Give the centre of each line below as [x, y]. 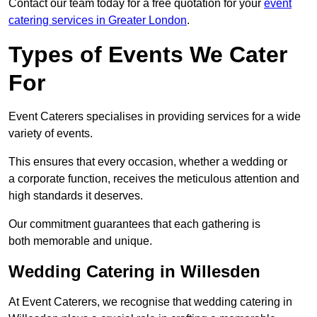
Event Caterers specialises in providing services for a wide [155, 117]
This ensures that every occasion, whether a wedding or [148, 162]
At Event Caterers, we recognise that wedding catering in [150, 302]
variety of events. [51, 134]
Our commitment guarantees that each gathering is [134, 224]
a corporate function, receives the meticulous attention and [154, 179]
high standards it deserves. [76, 196]
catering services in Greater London [98, 21]
